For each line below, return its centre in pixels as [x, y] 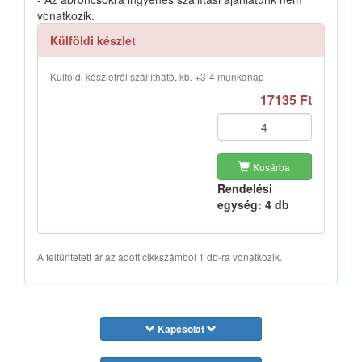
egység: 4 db [253, 205]
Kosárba [272, 167]
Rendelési [244, 189]
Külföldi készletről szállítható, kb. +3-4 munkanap [157, 77]
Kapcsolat [181, 329]
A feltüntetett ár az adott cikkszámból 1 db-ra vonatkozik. [160, 257]
